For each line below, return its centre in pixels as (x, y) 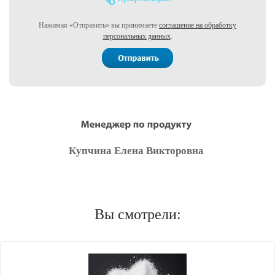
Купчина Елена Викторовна (136, 151)
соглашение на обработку (198, 25)
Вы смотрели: (137, 215)
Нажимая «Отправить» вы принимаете (99, 25)
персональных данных (137, 37)
